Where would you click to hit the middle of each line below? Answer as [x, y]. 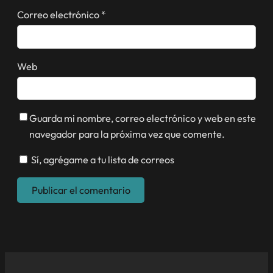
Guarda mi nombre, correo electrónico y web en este [143, 118]
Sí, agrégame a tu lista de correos [102, 159]
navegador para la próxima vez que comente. [127, 134]
